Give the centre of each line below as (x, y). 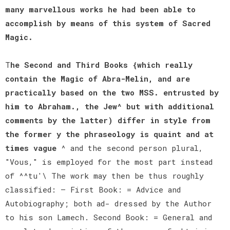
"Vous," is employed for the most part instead (109, 161)
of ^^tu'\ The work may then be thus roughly (104, 175)
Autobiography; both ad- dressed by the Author (108, 203)
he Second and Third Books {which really (101, 64)
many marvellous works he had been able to (100, 9)
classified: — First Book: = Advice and (93, 189)
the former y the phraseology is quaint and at (109, 134)
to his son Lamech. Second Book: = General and (109, 217)
